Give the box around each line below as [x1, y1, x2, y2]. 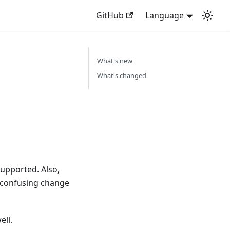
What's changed [97, 71, 146, 80]
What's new [97, 56, 132, 65]
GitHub [96, 10, 124, 21]
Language [145, 10, 184, 21]
